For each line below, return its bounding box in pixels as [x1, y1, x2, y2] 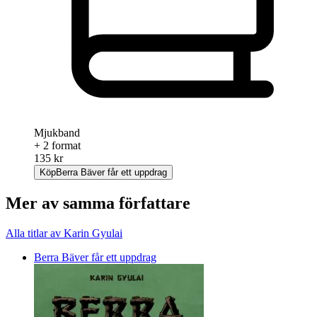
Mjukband [34, 126, 80, 139]
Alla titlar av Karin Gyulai [6, 226, 122, 239]
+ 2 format [34, 139, 81, 151]
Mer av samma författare [6, 193, 190, 212]
